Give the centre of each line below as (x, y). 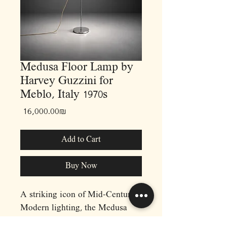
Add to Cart (81, 140)
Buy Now (81, 166)
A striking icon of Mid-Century (78, 195)
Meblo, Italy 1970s (64, 95)
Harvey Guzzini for (67, 81)
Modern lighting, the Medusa (74, 208)
